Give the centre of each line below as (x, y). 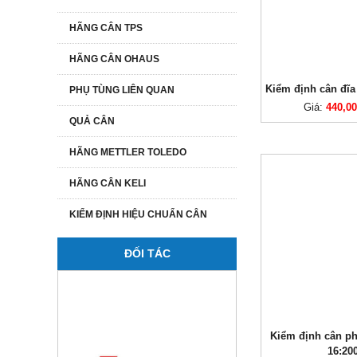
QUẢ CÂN (92, 121)
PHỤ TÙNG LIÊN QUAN (122, 90)
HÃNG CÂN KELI (108, 183)
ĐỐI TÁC (147, 253)
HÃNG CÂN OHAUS (114, 59)
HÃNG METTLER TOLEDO (128, 152)
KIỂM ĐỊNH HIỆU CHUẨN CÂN (138, 214)
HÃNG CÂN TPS (106, 28)
